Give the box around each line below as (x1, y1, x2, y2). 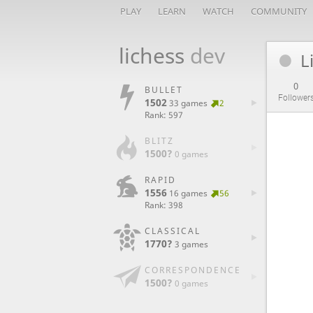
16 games (168, 187, 208, 199)
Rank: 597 (144, 109, 183, 121)
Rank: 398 (144, 199, 183, 211)
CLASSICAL (144, 225, 201, 237)
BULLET (144, 84, 183, 96)
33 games (168, 97, 208, 109)
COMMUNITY (250, 5, 307, 17)
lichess (118, 41, 184, 70)
